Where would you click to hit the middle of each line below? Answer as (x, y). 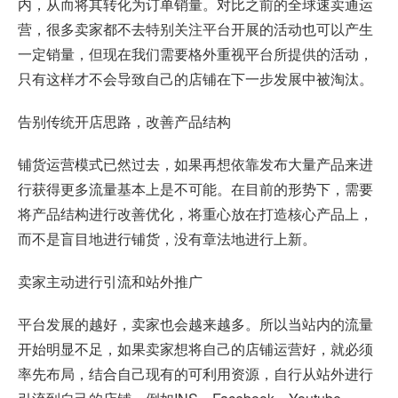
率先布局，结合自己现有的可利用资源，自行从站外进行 (195, 373)
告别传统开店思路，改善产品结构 (124, 121)
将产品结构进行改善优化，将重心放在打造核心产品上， (195, 213)
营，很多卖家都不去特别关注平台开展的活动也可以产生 (195, 28)
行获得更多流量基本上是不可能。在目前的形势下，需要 (195, 188)
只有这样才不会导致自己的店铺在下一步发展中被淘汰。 (195, 78)
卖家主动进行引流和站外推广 (110, 281)
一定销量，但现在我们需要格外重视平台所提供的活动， (195, 53)
